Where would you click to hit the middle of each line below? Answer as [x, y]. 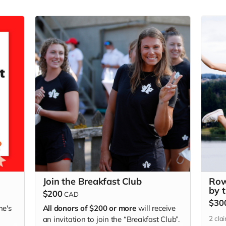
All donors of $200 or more [89, 208]
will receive [156, 208]
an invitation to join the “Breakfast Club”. [111, 219]
